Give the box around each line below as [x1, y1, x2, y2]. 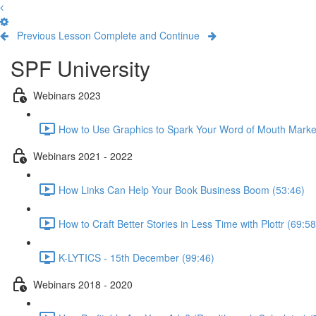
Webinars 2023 [33, 87, 101, 102]
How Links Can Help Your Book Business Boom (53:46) [59, 182, 305, 197]
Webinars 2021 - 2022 [33, 148, 133, 163]
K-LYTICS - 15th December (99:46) [59, 250, 214, 265]
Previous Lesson [17, 28, 91, 42]
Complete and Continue [94, 28, 200, 42]
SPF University [11, 53, 150, 83]
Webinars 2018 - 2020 [33, 276, 133, 291]
